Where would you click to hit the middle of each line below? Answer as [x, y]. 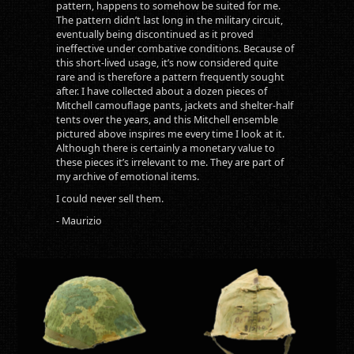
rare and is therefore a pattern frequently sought [170, 77]
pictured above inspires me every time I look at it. [170, 134]
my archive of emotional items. [127, 176]
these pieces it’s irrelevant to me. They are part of [169, 162]
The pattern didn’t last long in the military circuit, [169, 20]
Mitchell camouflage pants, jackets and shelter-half [174, 105]
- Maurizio [79, 220]
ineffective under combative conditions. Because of [175, 48]
